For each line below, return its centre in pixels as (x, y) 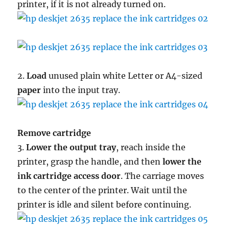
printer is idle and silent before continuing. (105, 204)
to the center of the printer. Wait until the (102, 190)
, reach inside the (151, 147)
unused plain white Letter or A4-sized (125, 75)
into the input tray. (81, 90)
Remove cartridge (54, 133)
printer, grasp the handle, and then (90, 161)
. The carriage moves (163, 176)
